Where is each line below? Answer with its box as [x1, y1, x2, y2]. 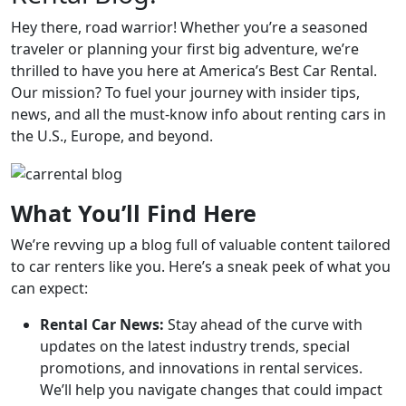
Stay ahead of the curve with [164, 314, 362, 334]
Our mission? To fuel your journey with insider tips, [11, 82, 360, 102]
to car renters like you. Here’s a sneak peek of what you [11, 256, 391, 276]
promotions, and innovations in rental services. [40, 357, 362, 378]
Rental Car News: [40, 314, 164, 334]
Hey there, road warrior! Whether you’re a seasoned [11, 17, 368, 37]
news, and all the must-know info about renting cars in [11, 104, 386, 124]
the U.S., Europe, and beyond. [11, 126, 213, 146]
